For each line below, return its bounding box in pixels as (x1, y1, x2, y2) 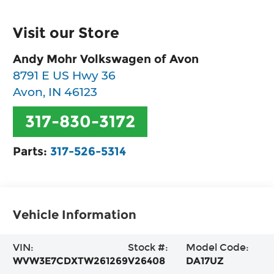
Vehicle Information (13, 207, 137, 222)
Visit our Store (13, 24, 120, 42)
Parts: (13, 144, 51, 159)
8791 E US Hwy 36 (13, 68, 116, 83)
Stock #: (128, 241, 169, 253)
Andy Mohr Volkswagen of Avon (13, 51, 199, 67)
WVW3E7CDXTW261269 (13, 254, 128, 267)
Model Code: (186, 241, 250, 253)
